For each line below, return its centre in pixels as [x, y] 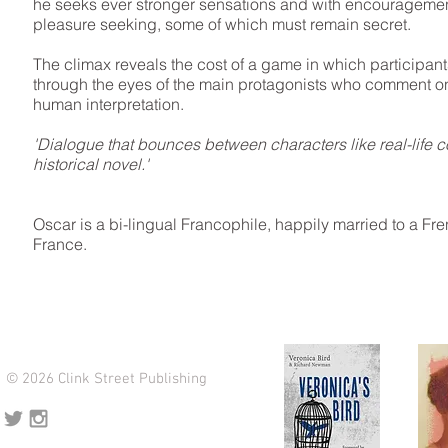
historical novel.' [91, 164]
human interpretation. [108, 104]
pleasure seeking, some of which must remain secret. [222, 24]
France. [60, 244]
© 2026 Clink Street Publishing [106, 379]
